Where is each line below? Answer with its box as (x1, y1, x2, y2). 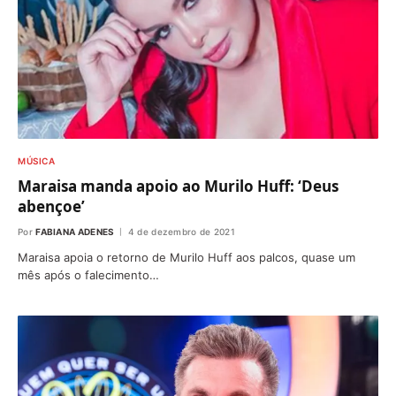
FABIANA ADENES (35, 225, 115, 237)
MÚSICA (18, 155, 55, 166)
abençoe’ (18, 195, 85, 217)
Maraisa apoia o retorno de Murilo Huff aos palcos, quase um (18, 249, 355, 264)
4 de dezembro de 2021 (127, 225, 236, 237)
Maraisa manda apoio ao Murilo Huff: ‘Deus (18, 175, 339, 196)
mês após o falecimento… (18, 267, 159, 282)
